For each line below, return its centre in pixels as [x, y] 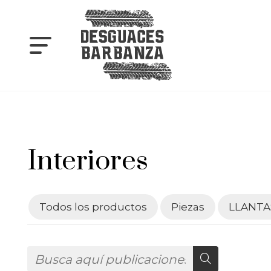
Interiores [88, 161]
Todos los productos [93, 206]
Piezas [188, 206]
